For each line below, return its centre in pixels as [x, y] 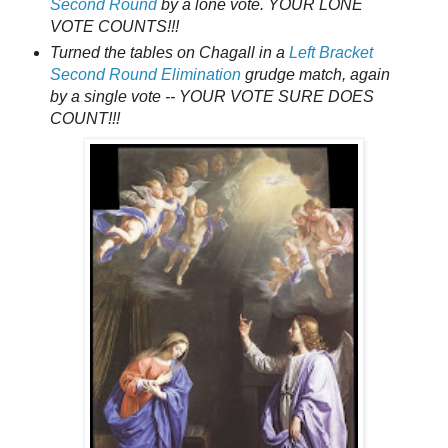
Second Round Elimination [145, 75]
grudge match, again [315, 75]
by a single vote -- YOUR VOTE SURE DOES [211, 97]
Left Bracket [330, 53]
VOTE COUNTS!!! [114, 27]
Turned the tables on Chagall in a [169, 53]
